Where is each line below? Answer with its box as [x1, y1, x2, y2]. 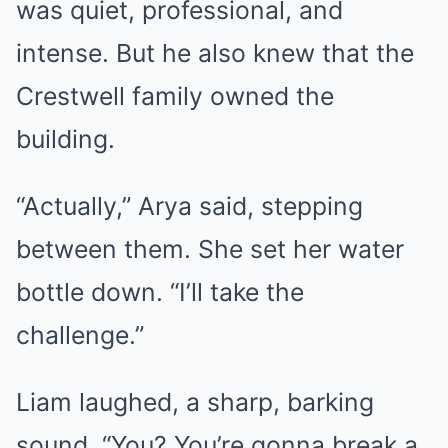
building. [16, 123, 115, 154]
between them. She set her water [16, 233, 404, 264]
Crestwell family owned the [16, 80, 334, 111]
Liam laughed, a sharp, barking [16, 386, 374, 417]
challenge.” [16, 319, 144, 350]
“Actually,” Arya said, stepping [16, 190, 363, 221]
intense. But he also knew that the [16, 37, 414, 68]
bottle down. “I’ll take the [16, 276, 304, 307]
